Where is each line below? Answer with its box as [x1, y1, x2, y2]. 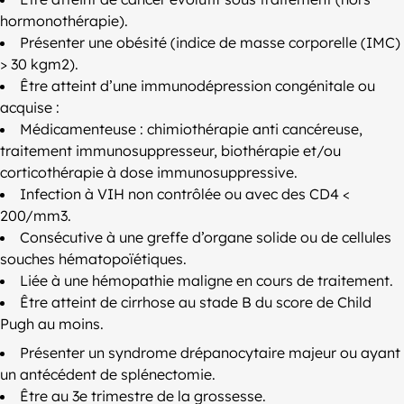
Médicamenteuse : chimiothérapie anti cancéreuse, [20, 120, 363, 139]
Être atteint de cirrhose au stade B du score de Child [20, 293, 372, 312]
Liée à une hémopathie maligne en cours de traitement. [20, 271, 393, 290]
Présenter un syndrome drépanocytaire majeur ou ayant [20, 344, 400, 363]
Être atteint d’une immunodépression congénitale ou [20, 77, 375, 96]
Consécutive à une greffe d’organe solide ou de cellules [20, 228, 391, 247]
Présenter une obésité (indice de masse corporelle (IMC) [20, 33, 400, 52]
